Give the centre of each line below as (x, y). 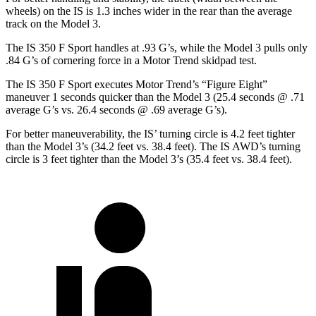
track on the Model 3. (53, 23)
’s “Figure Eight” (230, 84)
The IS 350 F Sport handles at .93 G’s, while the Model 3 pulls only (157, 47)
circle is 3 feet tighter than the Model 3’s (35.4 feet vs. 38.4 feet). (149, 159)
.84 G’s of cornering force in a (74, 60)
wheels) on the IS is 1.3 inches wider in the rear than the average (149, 11)
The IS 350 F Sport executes (71, 84)
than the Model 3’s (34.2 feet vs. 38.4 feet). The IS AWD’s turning (153, 146)
